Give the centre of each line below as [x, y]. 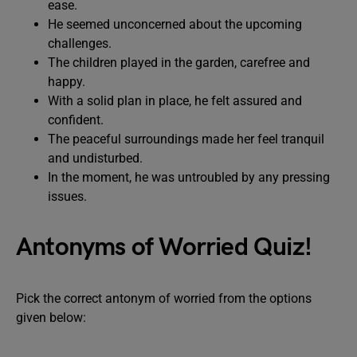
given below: [51, 318]
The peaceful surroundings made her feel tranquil [186, 139]
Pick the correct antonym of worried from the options [164, 298]
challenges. [80, 43]
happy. [67, 82]
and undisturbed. [95, 158]
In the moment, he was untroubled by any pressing [189, 177]
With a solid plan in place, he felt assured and [175, 101]
